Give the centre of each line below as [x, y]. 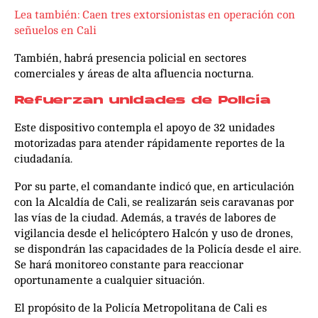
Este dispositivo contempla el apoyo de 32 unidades [144, 127]
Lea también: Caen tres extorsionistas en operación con [155, 15]
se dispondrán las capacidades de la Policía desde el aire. [158, 249]
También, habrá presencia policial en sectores [130, 58]
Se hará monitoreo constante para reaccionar [129, 264]
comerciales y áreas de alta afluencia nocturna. [134, 73]
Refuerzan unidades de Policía [142, 100]
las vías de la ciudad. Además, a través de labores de [145, 218]
